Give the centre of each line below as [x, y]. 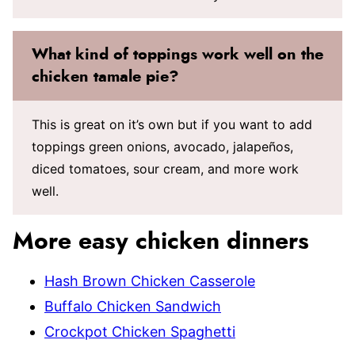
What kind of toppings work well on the [177, 55]
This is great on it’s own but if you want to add [172, 124]
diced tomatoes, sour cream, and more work [165, 169]
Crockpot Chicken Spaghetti [140, 332]
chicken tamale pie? [105, 77]
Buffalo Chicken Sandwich [133, 306]
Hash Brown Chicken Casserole [150, 281]
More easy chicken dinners [161, 242]
